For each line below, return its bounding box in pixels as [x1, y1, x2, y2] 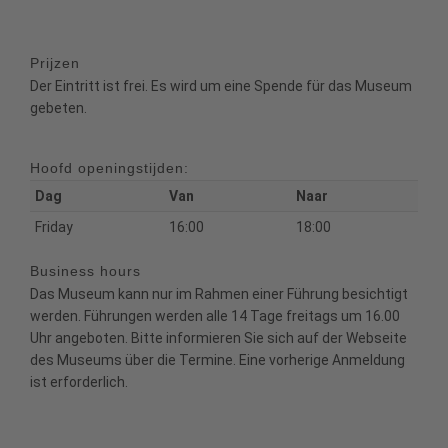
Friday [35, 218, 73, 235]
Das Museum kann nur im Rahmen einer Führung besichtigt [30, 285, 408, 302]
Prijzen [30, 54, 80, 71]
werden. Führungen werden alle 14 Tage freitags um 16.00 [30, 307, 400, 324]
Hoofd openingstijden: [30, 159, 189, 176]
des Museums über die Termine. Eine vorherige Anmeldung [30, 351, 405, 368]
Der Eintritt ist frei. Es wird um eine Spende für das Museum [30, 77, 412, 94]
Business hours [30, 262, 141, 279]
